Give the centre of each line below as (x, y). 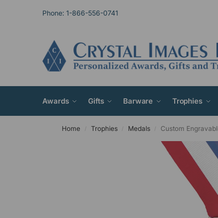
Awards (56, 101)
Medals (139, 128)
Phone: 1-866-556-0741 (80, 13)
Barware (138, 101)
